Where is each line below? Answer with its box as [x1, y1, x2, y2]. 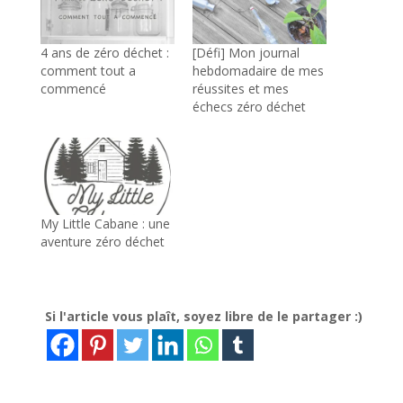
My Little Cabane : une [40, 214, 170, 232]
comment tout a [40, 62, 136, 80]
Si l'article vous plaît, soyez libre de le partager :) [45, 307, 363, 325]
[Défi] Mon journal [192, 44, 300, 62]
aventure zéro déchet [40, 232, 165, 250]
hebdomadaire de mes [192, 62, 324, 80]
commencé [40, 80, 106, 98]
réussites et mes [192, 80, 289, 98]
